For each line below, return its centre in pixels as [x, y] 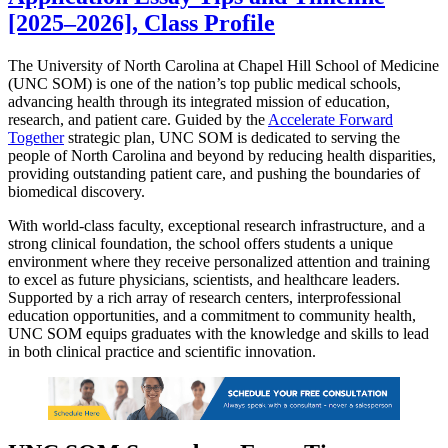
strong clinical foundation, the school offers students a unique [200, 243]
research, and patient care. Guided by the [138, 119]
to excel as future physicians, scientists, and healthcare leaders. [204, 279]
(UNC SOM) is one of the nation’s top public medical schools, [204, 83]
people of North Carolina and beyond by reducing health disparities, [222, 155]
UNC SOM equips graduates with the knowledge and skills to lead [218, 333]
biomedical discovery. [78, 191]
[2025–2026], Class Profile [141, 22]
